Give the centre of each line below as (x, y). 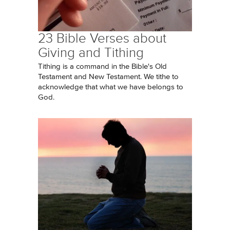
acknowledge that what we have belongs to (111, 87)
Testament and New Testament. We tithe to (108, 77)
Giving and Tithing (91, 53)
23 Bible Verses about (102, 38)
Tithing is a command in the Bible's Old (102, 66)
